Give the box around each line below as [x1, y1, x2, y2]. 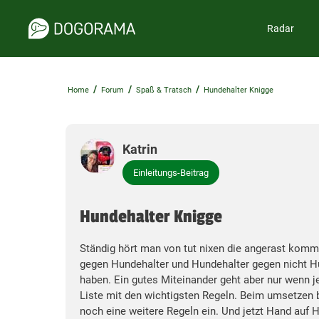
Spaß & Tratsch [136, 85, 192, 95]
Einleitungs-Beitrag [133, 167, 209, 178]
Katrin [122, 142, 157, 157]
